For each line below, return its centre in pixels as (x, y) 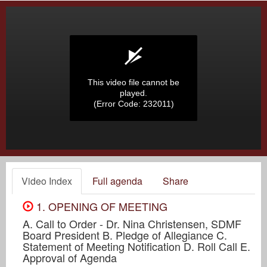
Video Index (47, 181)
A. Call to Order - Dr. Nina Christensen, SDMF (132, 223)
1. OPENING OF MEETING (100, 206)
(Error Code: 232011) (133, 104)
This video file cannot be (133, 82)
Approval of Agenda (70, 257)
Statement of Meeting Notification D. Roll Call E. (136, 246)
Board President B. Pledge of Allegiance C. (125, 235)
